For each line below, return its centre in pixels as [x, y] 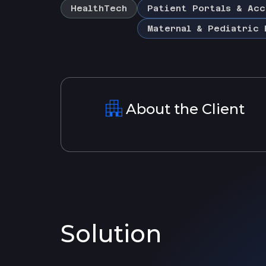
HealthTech [99, 8]
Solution [111, 234]
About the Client [185, 109]
